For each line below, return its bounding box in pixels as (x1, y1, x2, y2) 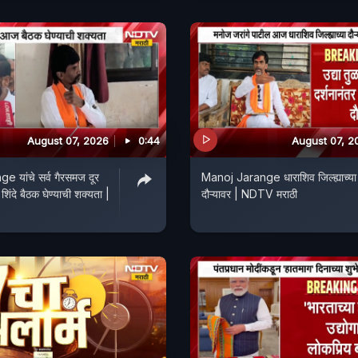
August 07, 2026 (27, 133, 109, 147)
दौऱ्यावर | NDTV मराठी (201, 186, 297, 201)
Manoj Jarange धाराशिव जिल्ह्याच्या (201, 169, 356, 184)
